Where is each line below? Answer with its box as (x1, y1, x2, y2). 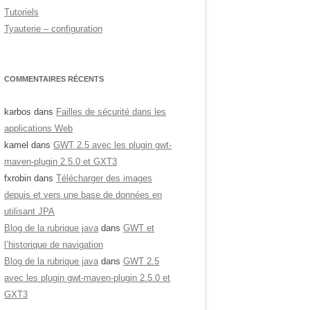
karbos (4, 107, 31, 117)
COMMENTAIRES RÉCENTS (4, 75, 104, 83)
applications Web (4, 123, 73, 134)
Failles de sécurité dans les (56, 107, 166, 117)
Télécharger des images (56, 173, 152, 183)
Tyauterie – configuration (4, 24, 102, 34)
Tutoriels (4, 7, 39, 17)
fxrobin (4, 173, 31, 183)
